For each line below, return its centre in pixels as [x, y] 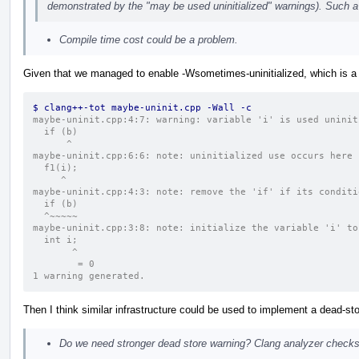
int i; [61, 240]
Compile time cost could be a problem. [149, 39]
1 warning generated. [89, 276]
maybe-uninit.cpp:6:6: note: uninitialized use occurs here [193, 155]
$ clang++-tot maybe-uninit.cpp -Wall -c [142, 107]
